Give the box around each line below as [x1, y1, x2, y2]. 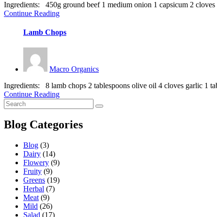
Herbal [23, 185, 44, 193]
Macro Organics [49, 64, 99, 73]
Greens [23, 176, 45, 185]
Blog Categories [4, 118, 83, 131]
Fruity [23, 167, 42, 176]
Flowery [23, 158, 49, 167]
